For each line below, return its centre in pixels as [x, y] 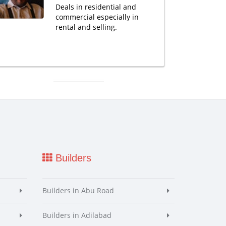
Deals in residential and [96, 7]
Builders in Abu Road [78, 190]
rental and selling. [86, 27]
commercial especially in [97, 17]
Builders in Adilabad [77, 215]
